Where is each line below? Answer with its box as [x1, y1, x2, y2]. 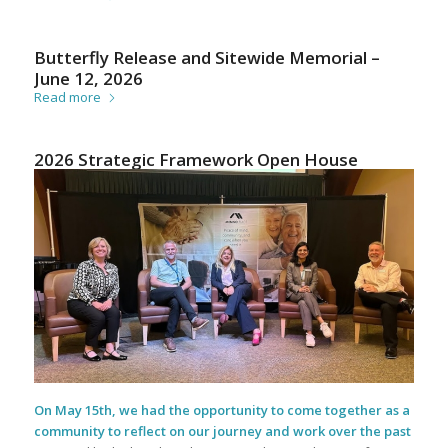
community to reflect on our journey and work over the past [33, 422, 411, 441]
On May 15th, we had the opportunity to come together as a [33, 401, 410, 420]
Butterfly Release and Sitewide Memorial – [33, 46, 380, 70]
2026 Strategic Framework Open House [33, 148, 358, 172]
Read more [33, 88, 101, 107]
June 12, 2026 [33, 67, 143, 91]
